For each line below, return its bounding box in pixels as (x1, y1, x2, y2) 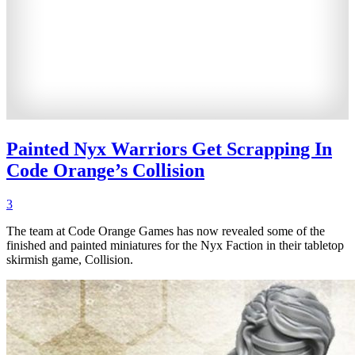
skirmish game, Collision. (6, 253, 133, 267)
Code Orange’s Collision (6, 160, 204, 181)
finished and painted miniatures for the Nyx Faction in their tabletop (6, 239, 344, 253)
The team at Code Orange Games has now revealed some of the (6, 224, 325, 239)
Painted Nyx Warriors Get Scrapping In (6, 139, 332, 160)
